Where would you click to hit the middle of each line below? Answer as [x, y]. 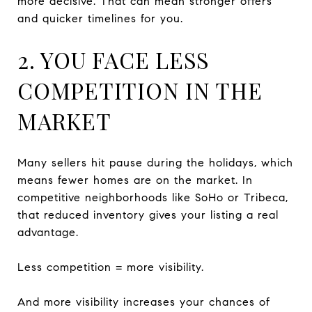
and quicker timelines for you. [100, 18]
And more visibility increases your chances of [144, 302]
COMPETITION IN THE [140, 90]
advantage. [48, 232]
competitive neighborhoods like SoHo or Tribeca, [153, 197]
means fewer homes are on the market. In [135, 180]
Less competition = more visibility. [111, 267]
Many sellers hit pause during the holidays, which [155, 162]
